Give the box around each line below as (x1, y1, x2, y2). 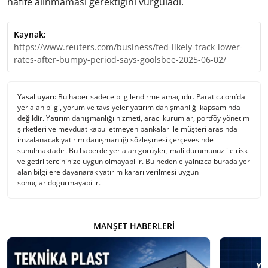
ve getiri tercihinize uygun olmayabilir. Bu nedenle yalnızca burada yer (17, 156, 250, 166)
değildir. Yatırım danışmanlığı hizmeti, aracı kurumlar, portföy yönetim (17, 112, 249, 123)
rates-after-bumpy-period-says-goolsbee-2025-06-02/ (14, 53, 226, 65)
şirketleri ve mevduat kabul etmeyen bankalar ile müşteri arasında (17, 123, 237, 134)
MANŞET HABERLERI (93, 220, 175, 232)
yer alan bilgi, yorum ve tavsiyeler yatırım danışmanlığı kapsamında (17, 102, 240, 112)
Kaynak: (14, 28, 46, 40)
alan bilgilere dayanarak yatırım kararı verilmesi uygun (17, 166, 199, 177)
